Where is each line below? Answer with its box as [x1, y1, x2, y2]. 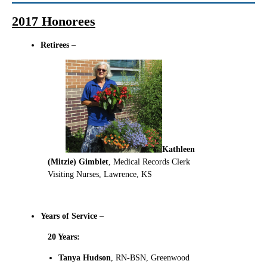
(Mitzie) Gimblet [48, 157, 108, 166]
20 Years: [48, 232, 85, 241]
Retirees [41, 40, 69, 49]
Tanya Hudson [58, 253, 111, 262]
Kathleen [162, 144, 195, 154]
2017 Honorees [12, 13, 95, 29]
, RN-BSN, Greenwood [111, 253, 190, 262]
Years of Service [41, 211, 97, 221]
